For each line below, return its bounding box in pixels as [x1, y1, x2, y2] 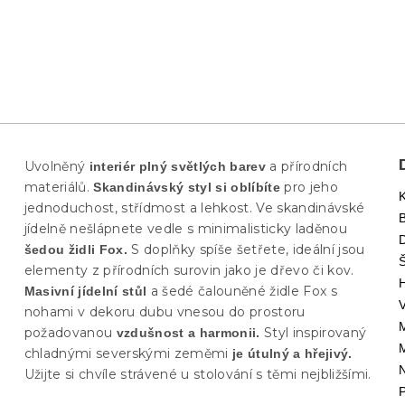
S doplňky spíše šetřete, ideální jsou [127, 240, 365, 258]
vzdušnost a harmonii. [116, 325, 260, 340]
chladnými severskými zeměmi [24, 344, 233, 362]
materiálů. [24, 178, 90, 195]
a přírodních [266, 157, 348, 174]
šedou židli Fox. [24, 241, 128, 257]
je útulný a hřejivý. [232, 345, 353, 361]
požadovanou [24, 324, 117, 341]
